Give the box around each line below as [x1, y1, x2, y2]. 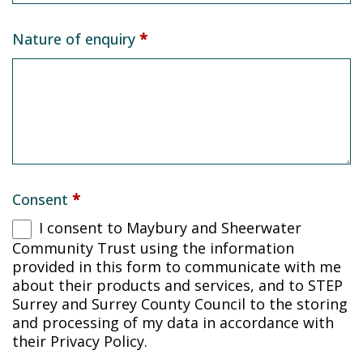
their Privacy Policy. [12, 331, 147, 352]
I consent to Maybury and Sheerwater [35, 218, 301, 238]
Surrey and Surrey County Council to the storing [12, 294, 348, 314]
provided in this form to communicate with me [12, 257, 341, 277]
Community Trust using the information [12, 238, 294, 258]
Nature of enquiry [12, 29, 139, 49]
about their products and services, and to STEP [12, 275, 343, 296]
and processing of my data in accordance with [12, 313, 334, 333]
